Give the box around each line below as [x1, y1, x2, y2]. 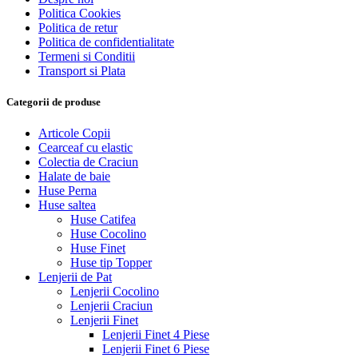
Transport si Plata [38, 64, 125, 78]
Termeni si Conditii [38, 50, 135, 64]
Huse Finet [70, 241, 125, 256]
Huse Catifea [70, 213, 136, 227]
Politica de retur [38, 21, 117, 35]
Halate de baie [38, 169, 110, 184]
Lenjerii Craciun [70, 299, 153, 313]
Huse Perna [38, 184, 97, 198]
